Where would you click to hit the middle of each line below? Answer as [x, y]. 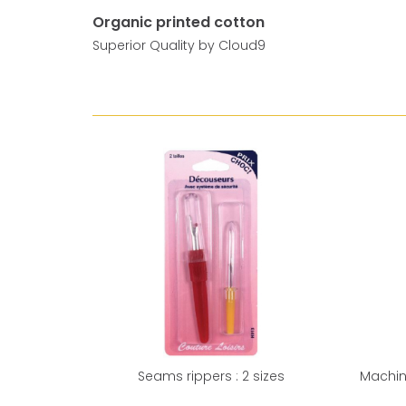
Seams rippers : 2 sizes [212, 377]
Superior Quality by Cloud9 [179, 45]
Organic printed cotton [179, 22]
